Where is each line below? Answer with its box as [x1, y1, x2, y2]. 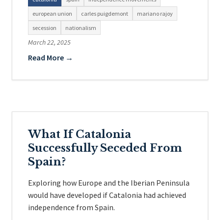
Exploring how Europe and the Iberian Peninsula [28, 178, 190, 188]
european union [32, 10, 72, 17]
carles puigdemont [81, 10, 128, 17]
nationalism [65, 24, 96, 31]
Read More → [28, 53, 73, 62]
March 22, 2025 [28, 38, 71, 47]
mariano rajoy [137, 10, 173, 17]
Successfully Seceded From [28, 141, 182, 155]
